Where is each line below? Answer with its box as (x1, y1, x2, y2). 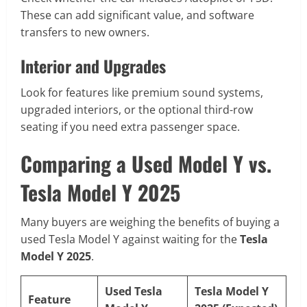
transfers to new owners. (21, 25, 149, 40)
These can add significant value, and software (21, 8, 254, 23)
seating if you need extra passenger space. (21, 119, 240, 135)
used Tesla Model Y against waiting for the (21, 232, 240, 247)
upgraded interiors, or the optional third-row (21, 102, 253, 118)
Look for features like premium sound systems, (21, 85, 263, 101)
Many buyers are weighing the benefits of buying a (21, 214, 280, 230)
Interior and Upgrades (21, 53, 166, 79)
